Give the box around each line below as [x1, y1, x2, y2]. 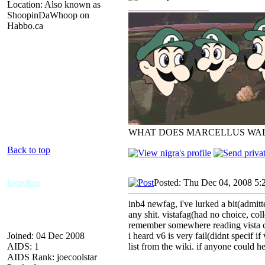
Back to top [7, 144, 50, 155]
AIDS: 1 [7, 241, 39, 251]
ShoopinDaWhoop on [7, 9, 89, 20]
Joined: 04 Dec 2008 [7, 230, 85, 241]
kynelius [7, 177, 40, 188]
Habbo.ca [7, 20, 43, 31]
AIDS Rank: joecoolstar [7, 251, 97, 262]
